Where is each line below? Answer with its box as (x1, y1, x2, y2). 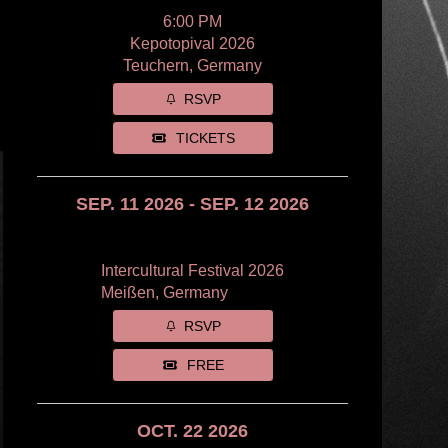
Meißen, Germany (101, 284, 229, 302)
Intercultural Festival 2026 (101, 262, 285, 280)
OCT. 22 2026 (137, 421, 249, 442)
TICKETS (176, 130, 236, 147)
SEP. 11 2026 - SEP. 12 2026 (76, 194, 310, 215)
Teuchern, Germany (123, 57, 263, 75)
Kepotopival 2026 (130, 35, 256, 53)
